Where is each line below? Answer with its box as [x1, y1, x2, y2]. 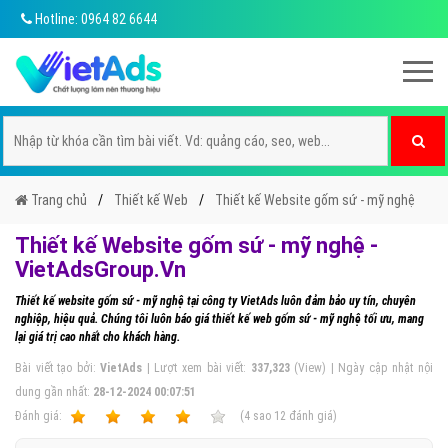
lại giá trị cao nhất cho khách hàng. [15, 330, 180, 344]
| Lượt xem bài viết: [142, 361, 251, 375]
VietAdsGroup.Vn [15, 257, 186, 282]
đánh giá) [286, 409, 337, 423]
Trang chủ [28, 192, 87, 208]
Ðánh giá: [15, 409, 65, 423]
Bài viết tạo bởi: [15, 361, 101, 375]
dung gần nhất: [15, 385, 93, 399]
